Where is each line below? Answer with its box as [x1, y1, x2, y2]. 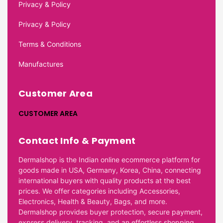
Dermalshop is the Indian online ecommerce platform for [18, 155, 200, 164]
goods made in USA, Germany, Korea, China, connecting [18, 165, 201, 174]
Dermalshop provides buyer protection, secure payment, [18, 207, 203, 216]
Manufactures [18, 59, 63, 68]
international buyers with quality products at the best [18, 176, 191, 185]
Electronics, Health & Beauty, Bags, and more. [18, 197, 167, 206]
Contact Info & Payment [18, 134, 136, 147]
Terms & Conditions [18, 39, 81, 48]
